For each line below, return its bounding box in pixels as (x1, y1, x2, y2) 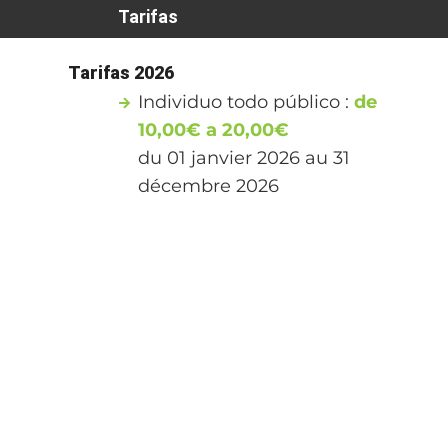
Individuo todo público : (138, 90, 355, 113)
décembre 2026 (138, 174, 280, 197)
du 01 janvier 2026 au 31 (138, 146, 351, 169)
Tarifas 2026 (68, 61, 175, 83)
